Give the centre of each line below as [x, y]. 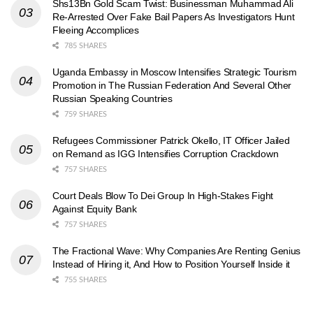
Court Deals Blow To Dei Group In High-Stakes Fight [163, 196]
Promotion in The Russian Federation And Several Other [172, 86]
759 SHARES [85, 115]
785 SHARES [85, 46]
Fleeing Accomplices [96, 30]
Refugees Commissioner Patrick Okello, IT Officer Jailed [171, 141]
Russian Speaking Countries [112, 99]
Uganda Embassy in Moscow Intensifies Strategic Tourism [175, 72]
